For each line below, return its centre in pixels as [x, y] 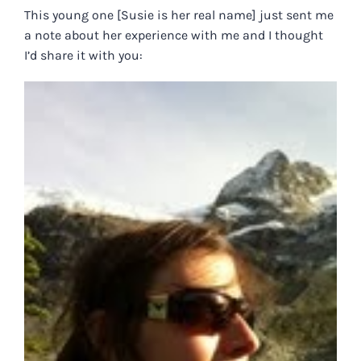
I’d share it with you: [83, 55]
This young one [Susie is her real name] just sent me [179, 15]
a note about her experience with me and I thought [174, 35]
